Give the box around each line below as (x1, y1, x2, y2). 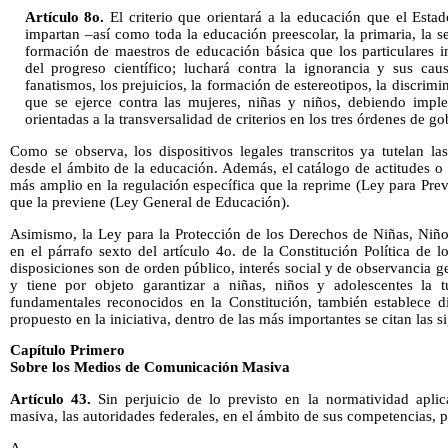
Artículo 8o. (24, 9, 111, 26)
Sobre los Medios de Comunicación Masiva (10, 359, 290, 376)
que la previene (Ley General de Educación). (10, 194, 290, 211)
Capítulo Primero (10, 342, 125, 359)
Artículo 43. (10, 391, 99, 408)
